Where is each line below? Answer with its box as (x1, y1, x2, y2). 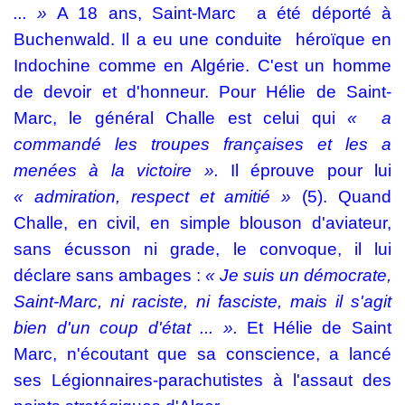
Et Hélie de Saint (247, 318, 392, 337)
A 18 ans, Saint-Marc (47, 4, 237, 23)
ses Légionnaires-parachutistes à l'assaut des (14, 371, 391, 390)
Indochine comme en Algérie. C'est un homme (14, 56, 391, 75)
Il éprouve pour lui (230, 161, 391, 180)
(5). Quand (302, 187, 392, 206)
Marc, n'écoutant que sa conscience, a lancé (14, 344, 391, 363)
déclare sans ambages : (14, 266, 205, 285)
